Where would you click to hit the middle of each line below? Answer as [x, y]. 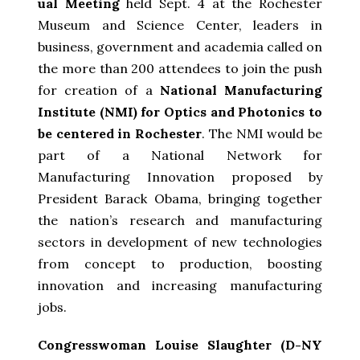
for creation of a [99, 90]
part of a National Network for [180, 155]
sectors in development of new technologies [180, 241]
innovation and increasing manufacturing [180, 285]
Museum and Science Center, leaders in [180, 25]
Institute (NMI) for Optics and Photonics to [180, 111]
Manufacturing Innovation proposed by [180, 176]
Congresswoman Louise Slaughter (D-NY [180, 344]
